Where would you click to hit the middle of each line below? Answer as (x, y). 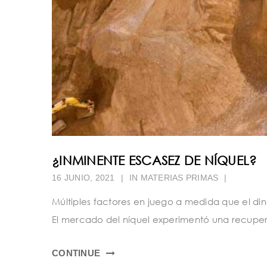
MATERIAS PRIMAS (179, 178)
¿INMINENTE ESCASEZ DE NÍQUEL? (154, 161)
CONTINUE (76, 253)
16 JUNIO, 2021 (83, 178)
